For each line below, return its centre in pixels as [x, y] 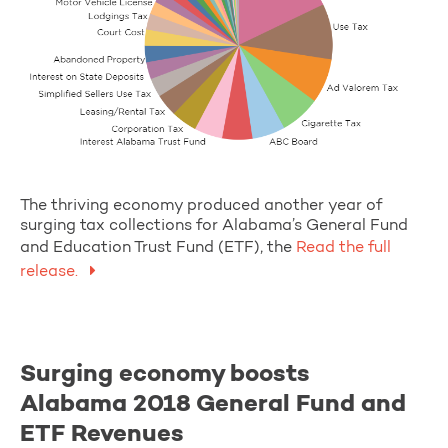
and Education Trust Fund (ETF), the [156, 247]
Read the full [341, 247]
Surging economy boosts [165, 374]
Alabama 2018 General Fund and [213, 404]
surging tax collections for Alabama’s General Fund [214, 225]
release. [51, 271]
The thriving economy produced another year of [201, 205]
